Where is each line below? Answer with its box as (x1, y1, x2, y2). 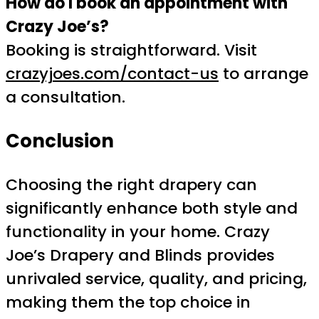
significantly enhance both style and (6, 197, 298, 220)
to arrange (219, 62, 308, 85)
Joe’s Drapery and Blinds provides (6, 244, 275, 267)
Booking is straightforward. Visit (6, 38, 257, 61)
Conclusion (6, 127, 114, 154)
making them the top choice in (6, 291, 251, 314)
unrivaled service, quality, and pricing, (6, 268, 307, 291)
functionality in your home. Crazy (6, 221, 270, 244)
